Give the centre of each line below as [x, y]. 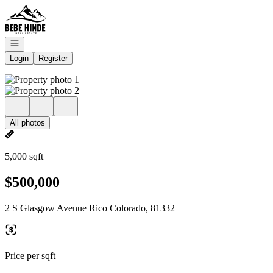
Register [53, 58]
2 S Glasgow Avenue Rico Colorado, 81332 [90, 208]
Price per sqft [30, 255]
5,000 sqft [24, 156]
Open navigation [38, 42]
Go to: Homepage [39, 9]
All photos [27, 123]
